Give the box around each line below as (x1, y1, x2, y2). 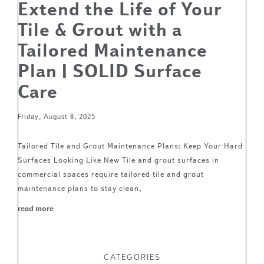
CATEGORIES (103, 252, 161, 262)
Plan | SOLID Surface (18, 60, 202, 82)
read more (18, 203, 54, 213)
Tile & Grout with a (18, 19, 182, 41)
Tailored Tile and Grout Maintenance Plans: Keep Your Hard (18, 141, 243, 150)
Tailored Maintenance (18, 39, 207, 61)
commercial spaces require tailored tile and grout (18, 169, 204, 179)
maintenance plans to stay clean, (18, 183, 142, 193)
